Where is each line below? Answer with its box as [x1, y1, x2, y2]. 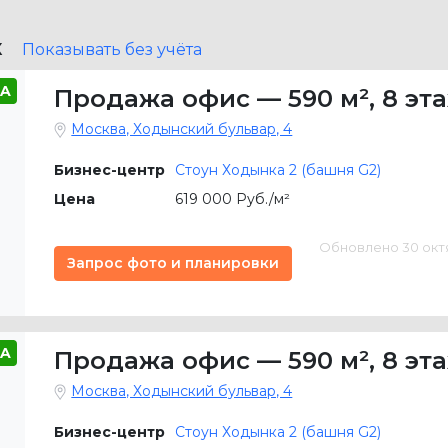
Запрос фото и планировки [67, 254, 280, 272]
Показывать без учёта [22, 40, 202, 59]
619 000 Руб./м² [175, 190, 291, 208]
